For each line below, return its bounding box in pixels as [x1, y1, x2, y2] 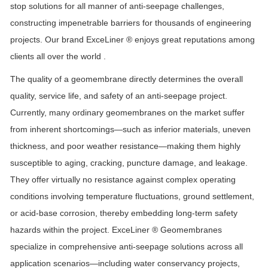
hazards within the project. [10, 225, 112, 235]
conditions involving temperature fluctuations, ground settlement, [10, 191, 254, 202]
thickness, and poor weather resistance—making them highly [10, 141, 240, 151]
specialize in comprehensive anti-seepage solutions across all [10, 242, 243, 252]
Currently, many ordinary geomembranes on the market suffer [10, 108, 245, 118]
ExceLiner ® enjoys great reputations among [86, 35, 255, 45]
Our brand [45, 35, 86, 45]
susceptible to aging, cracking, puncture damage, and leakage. [10, 158, 248, 168]
